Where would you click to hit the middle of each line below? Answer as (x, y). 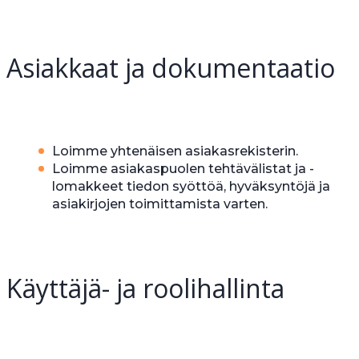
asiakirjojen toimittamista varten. (160, 204)
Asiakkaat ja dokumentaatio (171, 68)
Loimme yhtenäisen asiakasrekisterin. (175, 151)
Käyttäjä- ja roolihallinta (145, 288)
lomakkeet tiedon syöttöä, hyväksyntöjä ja (191, 187)
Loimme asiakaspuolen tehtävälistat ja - (183, 169)
